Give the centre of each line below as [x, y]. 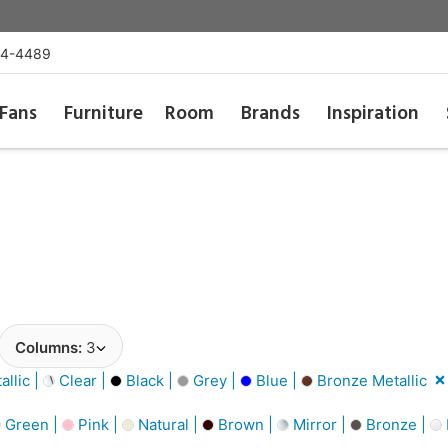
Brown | [245, 424]
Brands [271, 114]
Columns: [50, 347]
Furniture [103, 114]
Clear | [82, 380]
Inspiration [373, 114]
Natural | [168, 424]
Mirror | [319, 424]
